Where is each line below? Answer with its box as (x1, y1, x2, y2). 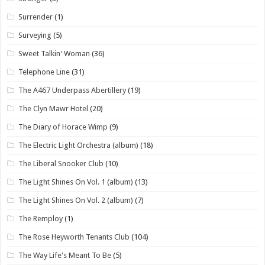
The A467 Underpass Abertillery (18, 85, 127, 95)
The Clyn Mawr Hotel (18, 104, 89, 113)
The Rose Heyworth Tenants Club (18, 232, 130, 241)
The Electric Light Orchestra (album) (18, 140, 139, 150)
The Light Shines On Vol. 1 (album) (18, 177, 134, 186)
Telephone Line (18, 67, 70, 76)
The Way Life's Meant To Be (18, 250, 112, 260)
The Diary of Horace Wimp (18, 122, 108, 131)
